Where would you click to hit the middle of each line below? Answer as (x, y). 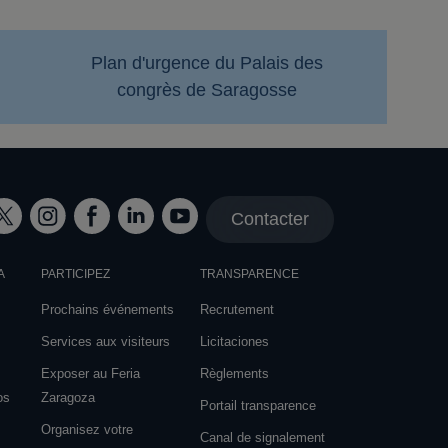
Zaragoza (68, 397)
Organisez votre (87, 429)
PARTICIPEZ (76, 274)
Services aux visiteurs (106, 341)
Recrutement (236, 309)
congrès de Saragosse (206, 90)
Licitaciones (234, 341)
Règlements (234, 373)
